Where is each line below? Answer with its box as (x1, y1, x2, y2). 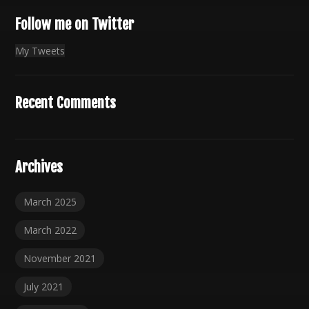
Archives (15, 157, 63, 176)
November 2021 (23, 251, 97, 265)
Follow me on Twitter (15, 14, 134, 33)
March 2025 (23, 195, 77, 208)
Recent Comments (15, 93, 117, 112)
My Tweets (15, 43, 66, 57)
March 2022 (23, 223, 77, 237)
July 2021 (23, 279, 64, 293)
